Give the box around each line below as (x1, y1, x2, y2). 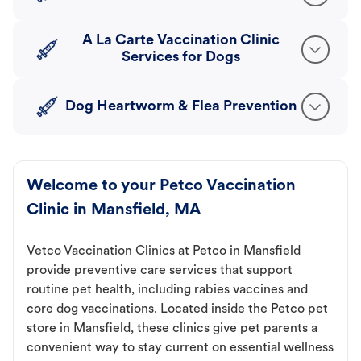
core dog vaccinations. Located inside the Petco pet (27, 303, 328, 317)
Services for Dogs (122, 50, 240, 66)
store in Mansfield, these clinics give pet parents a (27, 322, 317, 336)
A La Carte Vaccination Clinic (82, 33, 280, 49)
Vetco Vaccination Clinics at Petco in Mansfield (27, 245, 301, 259)
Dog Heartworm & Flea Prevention (65, 98, 297, 114)
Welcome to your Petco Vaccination (27, 178, 296, 195)
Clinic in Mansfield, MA (27, 202, 201, 219)
